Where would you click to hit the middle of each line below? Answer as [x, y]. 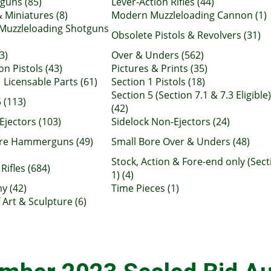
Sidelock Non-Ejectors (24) [171, 122]
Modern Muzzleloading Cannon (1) [189, 15]
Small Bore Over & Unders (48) [181, 142]
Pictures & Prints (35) [159, 68]
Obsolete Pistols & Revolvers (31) [186, 35]
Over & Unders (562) [158, 55]
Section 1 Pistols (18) [158, 82]
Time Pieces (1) [145, 188]
